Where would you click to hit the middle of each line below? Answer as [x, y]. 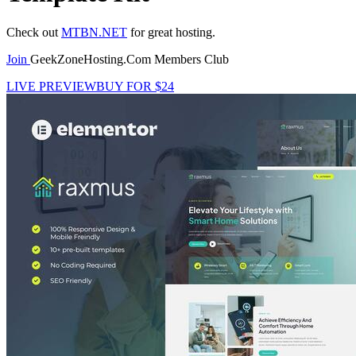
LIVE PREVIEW [51, 86]
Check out [34, 32]
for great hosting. [171, 32]
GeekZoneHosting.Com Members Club [130, 59]
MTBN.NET [94, 32]
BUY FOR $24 [135, 86]
